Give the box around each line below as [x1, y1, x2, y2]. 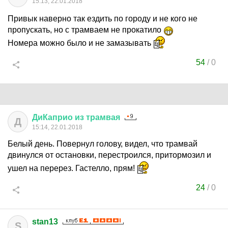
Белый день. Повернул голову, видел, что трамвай [8, 139, 197, 148]
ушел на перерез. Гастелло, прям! [8, 164, 137, 173]
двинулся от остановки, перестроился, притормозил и [8, 151, 211, 159]
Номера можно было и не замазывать [8, 39, 153, 47]
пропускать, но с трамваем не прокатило [8, 25, 163, 34]
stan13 [32, 217, 58, 226]
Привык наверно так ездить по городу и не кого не [8, 14, 197, 23]
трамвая [86, 113, 120, 122]
